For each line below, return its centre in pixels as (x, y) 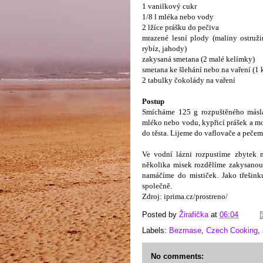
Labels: (156, 230)
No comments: (177, 256)
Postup (153, 101)
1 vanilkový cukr (169, 6)
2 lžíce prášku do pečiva (181, 27)
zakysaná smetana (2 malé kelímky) (198, 59)
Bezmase (185, 230)
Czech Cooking (232, 230)
